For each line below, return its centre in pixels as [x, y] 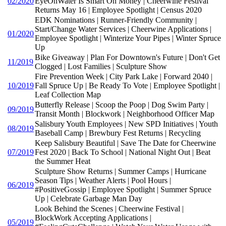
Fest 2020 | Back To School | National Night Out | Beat [123, 152]
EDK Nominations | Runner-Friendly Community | [116, 20]
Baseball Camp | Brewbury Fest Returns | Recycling [118, 133]
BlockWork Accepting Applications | [93, 218]
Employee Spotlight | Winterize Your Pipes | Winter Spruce [128, 38]
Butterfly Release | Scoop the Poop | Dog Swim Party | [122, 105]
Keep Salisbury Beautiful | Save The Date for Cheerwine [125, 143]
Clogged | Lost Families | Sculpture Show [101, 67]
